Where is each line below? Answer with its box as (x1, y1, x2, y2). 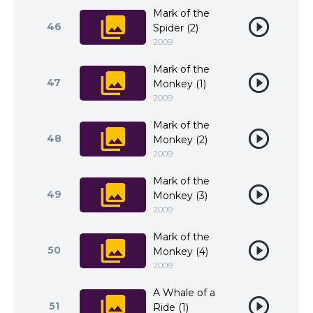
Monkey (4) (153, 245, 208, 258)
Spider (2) (153, 22, 198, 34)
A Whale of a (153, 286, 215, 299)
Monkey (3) (153, 189, 208, 202)
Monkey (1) (153, 78, 206, 90)
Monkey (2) (153, 133, 208, 146)
